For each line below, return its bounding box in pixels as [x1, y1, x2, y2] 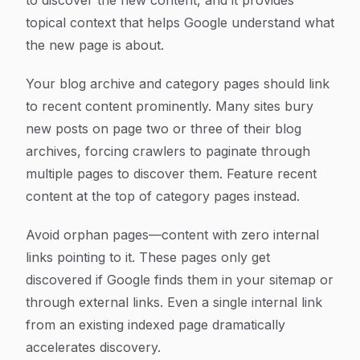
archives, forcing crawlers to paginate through [26, 143, 310, 159]
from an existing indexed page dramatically [26, 317, 285, 333]
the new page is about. [26, 37, 164, 53]
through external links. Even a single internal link [26, 294, 322, 310]
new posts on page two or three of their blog [26, 121, 301, 137]
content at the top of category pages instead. [26, 188, 300, 204]
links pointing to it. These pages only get [26, 249, 270, 265]
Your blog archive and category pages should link [26, 76, 329, 92]
